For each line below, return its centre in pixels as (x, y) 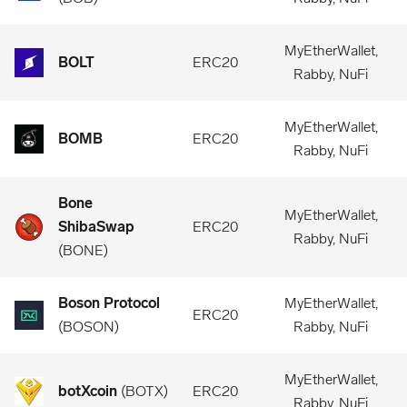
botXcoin (88, 391)
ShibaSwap (96, 227)
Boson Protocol (109, 303)
